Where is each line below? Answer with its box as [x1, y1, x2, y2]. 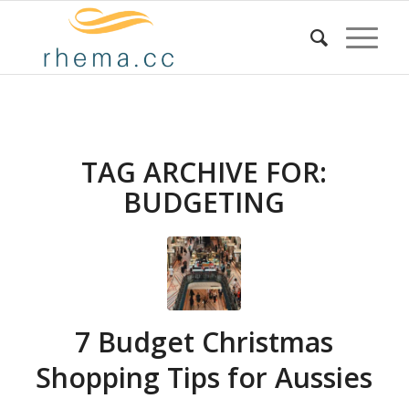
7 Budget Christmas [75, 323, 334, 361]
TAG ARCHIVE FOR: [81, 153, 328, 191]
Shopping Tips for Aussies [36, 359, 373, 396]
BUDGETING [123, 184, 286, 221]
